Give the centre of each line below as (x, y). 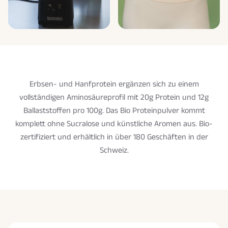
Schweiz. (114, 151)
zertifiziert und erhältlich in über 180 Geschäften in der (114, 137)
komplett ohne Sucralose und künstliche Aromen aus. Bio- (114, 124)
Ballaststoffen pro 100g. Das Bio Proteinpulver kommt (114, 111)
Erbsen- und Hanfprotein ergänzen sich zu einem (114, 84)
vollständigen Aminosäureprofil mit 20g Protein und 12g (114, 98)
